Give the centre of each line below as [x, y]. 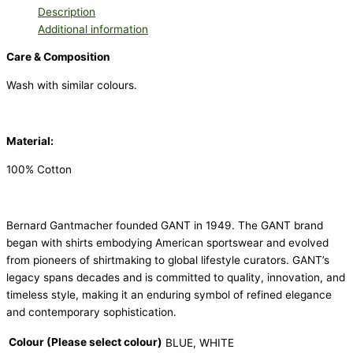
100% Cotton [39, 170]
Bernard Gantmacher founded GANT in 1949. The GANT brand [165, 226]
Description [67, 11]
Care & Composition [58, 57]
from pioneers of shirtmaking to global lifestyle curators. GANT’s [168, 260]
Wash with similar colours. [72, 85]
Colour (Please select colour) [85, 342]
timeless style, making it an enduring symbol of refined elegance [169, 295]
